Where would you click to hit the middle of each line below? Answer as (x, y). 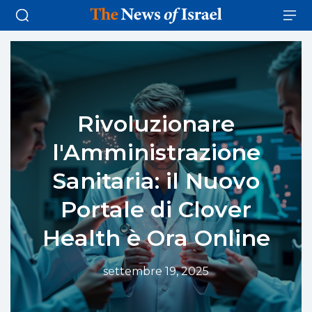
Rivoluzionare (156, 123)
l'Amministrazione (156, 152)
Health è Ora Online (156, 237)
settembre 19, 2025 (156, 271)
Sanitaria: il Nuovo (156, 180)
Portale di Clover (156, 209)
